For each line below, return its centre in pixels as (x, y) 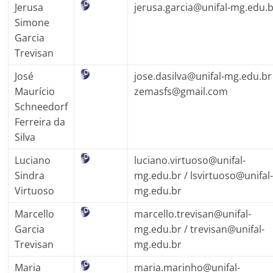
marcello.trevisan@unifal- (193, 214)
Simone (32, 22)
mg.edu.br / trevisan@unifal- (200, 229)
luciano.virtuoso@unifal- (190, 160)
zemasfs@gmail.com (181, 91)
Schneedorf (41, 106)
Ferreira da (40, 122)
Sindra (30, 175)
